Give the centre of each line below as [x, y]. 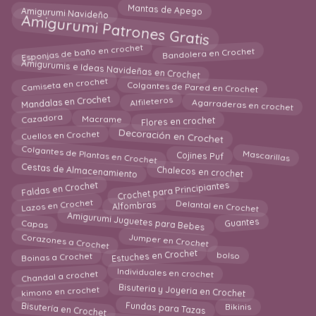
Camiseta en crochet [65, 85]
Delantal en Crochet [217, 207]
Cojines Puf [200, 155]
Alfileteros [151, 103]
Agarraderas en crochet [243, 102]
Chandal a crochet [59, 273]
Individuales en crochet [165, 274]
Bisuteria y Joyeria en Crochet [182, 292]
